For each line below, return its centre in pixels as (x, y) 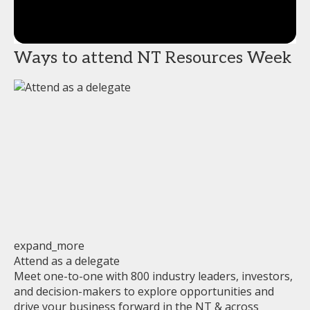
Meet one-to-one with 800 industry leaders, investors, (153, 276)
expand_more (49, 246)
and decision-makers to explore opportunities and (144, 292)
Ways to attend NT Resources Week (153, 57)
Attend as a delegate (67, 261)
